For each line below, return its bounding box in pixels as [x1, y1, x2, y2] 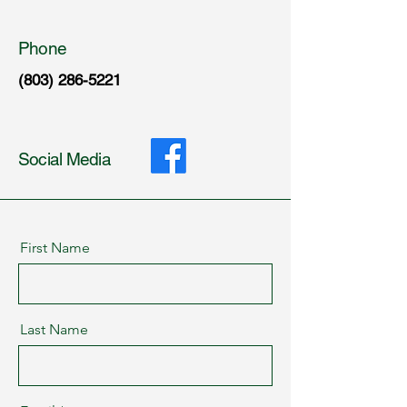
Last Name [20, 321, 88, 338]
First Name [20, 239, 90, 256]
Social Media [18, 149, 111, 169]
